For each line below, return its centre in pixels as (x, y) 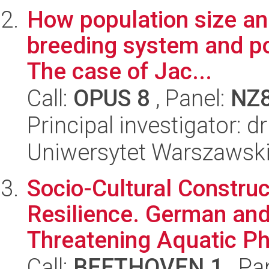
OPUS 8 (112, 98)
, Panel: (190, 98)
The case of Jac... (119, 71)
